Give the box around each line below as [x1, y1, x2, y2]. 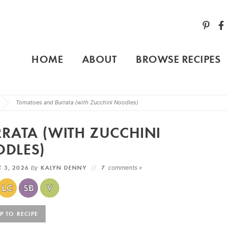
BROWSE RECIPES [136, 52, 221, 66]
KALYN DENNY [40, 164, 87, 171]
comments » [107, 164, 142, 171]
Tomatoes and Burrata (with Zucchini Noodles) [15, 99, 138, 106]
